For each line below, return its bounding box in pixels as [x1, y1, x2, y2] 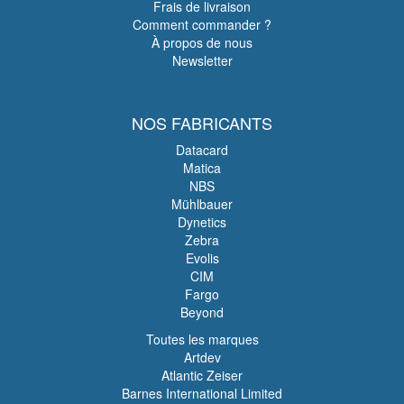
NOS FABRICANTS [132, 110, 272, 134]
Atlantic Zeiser [161, 365, 243, 384]
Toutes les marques [145, 329, 259, 348]
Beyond [180, 302, 224, 321]
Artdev [183, 347, 221, 366]
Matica [183, 158, 221, 177]
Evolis [185, 248, 219, 267]
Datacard [176, 140, 228, 159]
